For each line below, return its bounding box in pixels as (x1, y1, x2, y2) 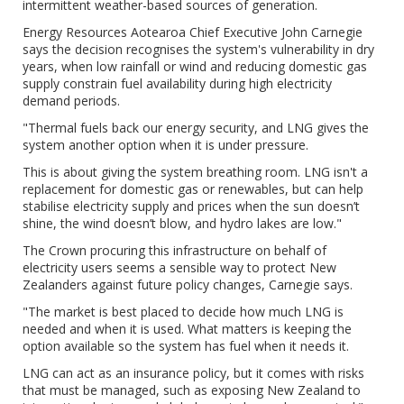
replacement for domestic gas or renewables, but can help (23, 180, 363, 197)
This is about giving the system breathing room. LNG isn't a (23, 163, 368, 180)
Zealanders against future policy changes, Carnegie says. (23, 276, 353, 293)
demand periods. (23, 92, 120, 109)
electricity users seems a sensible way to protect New (23, 259, 336, 276)
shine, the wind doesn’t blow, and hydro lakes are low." (23, 215, 342, 232)
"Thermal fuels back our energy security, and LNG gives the (23, 119, 369, 136)
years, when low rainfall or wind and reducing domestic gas (23, 58, 367, 75)
